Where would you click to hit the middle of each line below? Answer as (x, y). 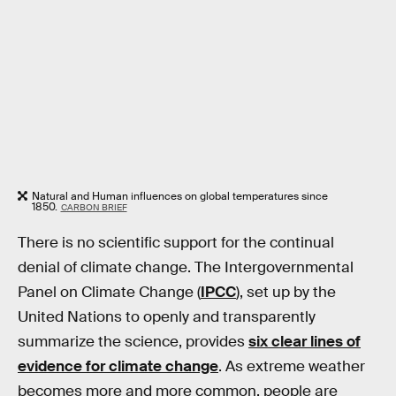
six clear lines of (305, 342)
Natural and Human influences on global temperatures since (180, 196)
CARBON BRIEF (94, 207)
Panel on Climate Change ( (109, 293)
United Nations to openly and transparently (167, 317)
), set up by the (286, 293)
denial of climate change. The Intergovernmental (186, 268)
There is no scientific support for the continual (176, 243)
